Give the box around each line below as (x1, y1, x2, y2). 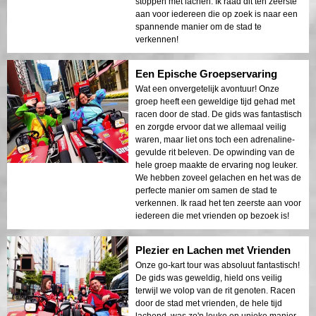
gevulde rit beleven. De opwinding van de (135, 147, 295, 157)
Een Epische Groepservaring (135, 67, 277, 80)
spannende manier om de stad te (135, 21, 262, 32)
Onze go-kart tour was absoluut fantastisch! (135, 260, 300, 270)
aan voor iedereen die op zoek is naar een (135, 8, 298, 19)
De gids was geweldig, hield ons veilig (135, 272, 282, 283)
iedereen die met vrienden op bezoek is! (135, 210, 289, 221)
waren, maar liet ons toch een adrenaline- (135, 134, 295, 145)
